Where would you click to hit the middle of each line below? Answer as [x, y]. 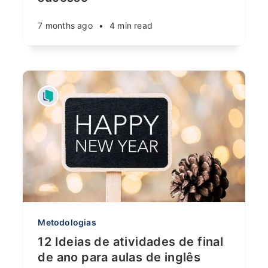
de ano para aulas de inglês [119, 257]
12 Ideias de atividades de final [131, 242]
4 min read [131, 25]
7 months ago [65, 25]
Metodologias [67, 222]
